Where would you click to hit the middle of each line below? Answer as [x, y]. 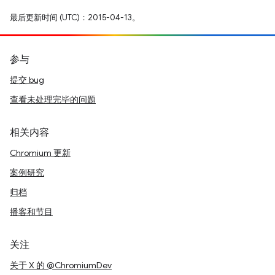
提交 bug [27, 80]
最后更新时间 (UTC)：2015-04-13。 [75, 18]
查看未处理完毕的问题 [53, 100]
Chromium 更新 [40, 153]
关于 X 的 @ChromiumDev [61, 265]
